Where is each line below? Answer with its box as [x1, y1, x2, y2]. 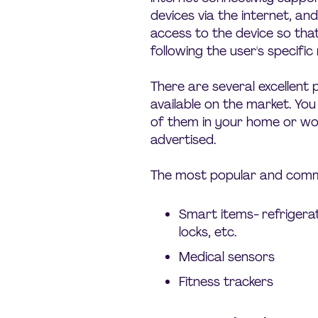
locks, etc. [179, 224, 236, 241]
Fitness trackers [179, 273, 273, 290]
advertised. [150, 131, 216, 148]
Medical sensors [179, 248, 275, 265]
